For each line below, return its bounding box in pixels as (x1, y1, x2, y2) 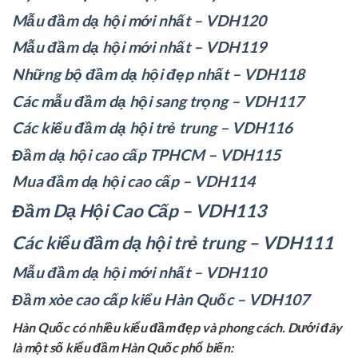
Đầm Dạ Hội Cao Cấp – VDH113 (12, 199, 266, 221)
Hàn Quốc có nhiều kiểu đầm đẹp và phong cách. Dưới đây (12, 319, 342, 335)
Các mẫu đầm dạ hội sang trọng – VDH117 (12, 91, 304, 110)
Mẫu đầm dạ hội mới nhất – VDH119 (12, 38, 266, 57)
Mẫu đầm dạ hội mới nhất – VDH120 (12, 10, 266, 30)
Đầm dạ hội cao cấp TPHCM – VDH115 (12, 145, 280, 164)
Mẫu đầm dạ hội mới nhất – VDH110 (12, 263, 266, 282)
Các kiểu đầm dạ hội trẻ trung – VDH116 (12, 118, 292, 137)
